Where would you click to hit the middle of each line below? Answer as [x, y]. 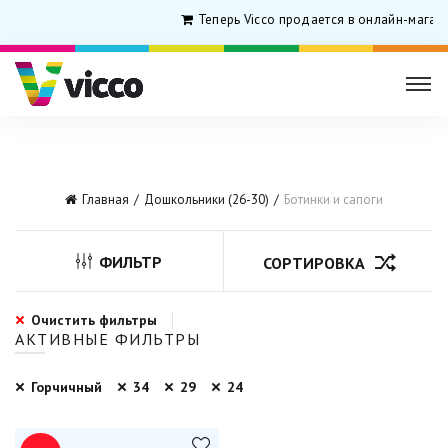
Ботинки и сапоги [333, 199]
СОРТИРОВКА [313, 263]
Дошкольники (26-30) [206, 199]
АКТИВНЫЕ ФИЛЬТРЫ [107, 339]
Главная [105, 199]
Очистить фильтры [94, 320]
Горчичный [66, 387]
